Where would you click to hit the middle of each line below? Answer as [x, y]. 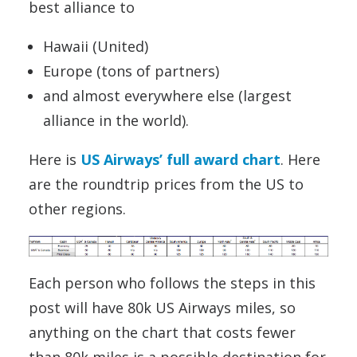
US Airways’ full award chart [180, 159]
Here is [55, 159]
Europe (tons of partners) [131, 71]
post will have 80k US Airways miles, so [162, 308]
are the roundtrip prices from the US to [166, 184]
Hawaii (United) [96, 46]
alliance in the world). [116, 120]
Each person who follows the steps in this [172, 283]
